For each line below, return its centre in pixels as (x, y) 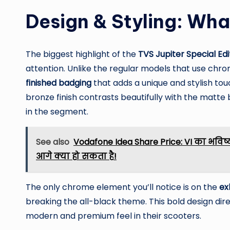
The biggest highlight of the (82, 54)
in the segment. (57, 111)
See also (53, 142)
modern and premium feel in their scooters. (113, 216)
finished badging (59, 83)
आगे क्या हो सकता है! (76, 156)
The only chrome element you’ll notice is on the (122, 187)
